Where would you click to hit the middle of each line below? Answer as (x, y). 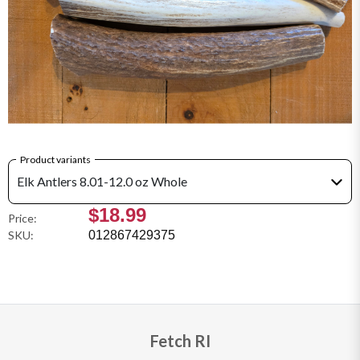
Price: (22, 218)
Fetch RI (180, 340)
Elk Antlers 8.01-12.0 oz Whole (102, 181)
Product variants (55, 159)
